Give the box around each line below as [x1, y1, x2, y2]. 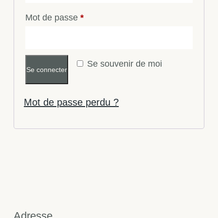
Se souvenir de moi [87, 58, 162, 69]
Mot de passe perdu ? [24, 96, 119, 108]
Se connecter [26, 65, 67, 73]
